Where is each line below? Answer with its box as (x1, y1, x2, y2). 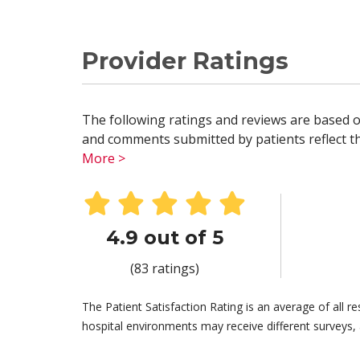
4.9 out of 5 (106, 226, 223, 249)
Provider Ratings (82, 47, 288, 75)
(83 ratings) (130, 260, 199, 277)
